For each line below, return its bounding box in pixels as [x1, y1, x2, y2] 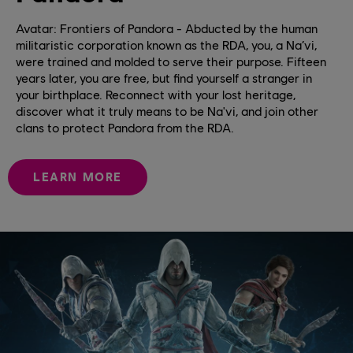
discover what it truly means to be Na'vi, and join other [16, 102, 318, 118]
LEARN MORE [33, 169, 122, 184]
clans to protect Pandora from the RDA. [16, 119, 234, 135]
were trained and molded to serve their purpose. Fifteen [16, 53, 326, 69]
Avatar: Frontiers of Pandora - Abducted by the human [16, 20, 318, 35]
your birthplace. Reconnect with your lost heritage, [16, 86, 295, 102]
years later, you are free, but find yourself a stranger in [16, 69, 312, 85]
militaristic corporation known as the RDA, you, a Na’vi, [16, 36, 317, 52]
